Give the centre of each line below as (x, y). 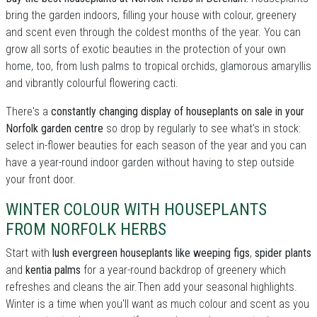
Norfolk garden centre (54, 128)
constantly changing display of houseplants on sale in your (178, 111)
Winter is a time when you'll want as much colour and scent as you (157, 304)
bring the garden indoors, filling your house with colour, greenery (151, 15)
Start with (29, 253)
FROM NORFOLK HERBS (86, 229)
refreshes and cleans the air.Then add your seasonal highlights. (151, 287)
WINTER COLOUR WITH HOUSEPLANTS (136, 209)
